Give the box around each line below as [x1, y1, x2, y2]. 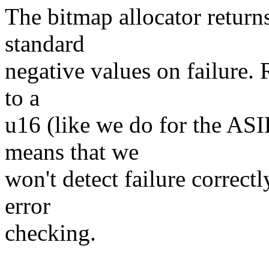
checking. [5, 220, 96, 246]
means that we [5, 139, 139, 165]
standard [5, 31, 85, 57]
